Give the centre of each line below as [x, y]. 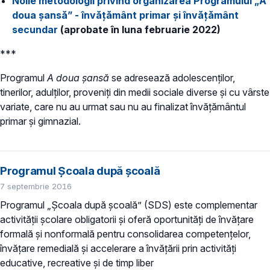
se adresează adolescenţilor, [173, 77]
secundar [35, 29]
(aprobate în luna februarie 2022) [139, 29]
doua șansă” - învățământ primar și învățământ [125, 15]
